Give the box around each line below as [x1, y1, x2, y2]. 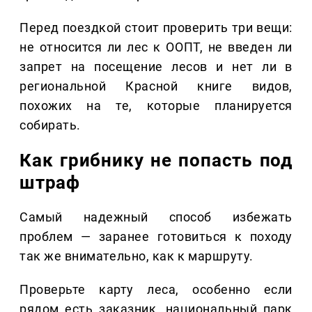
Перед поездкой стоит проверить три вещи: [19, 20, 292, 36]
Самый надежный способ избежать [19, 210, 292, 225]
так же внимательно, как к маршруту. [19, 249, 253, 264]
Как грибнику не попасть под [19, 150, 292, 171]
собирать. [19, 118, 81, 133]
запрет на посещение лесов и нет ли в [19, 59, 292, 75]
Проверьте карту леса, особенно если [19, 282, 292, 297]
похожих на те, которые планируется [19, 98, 292, 114]
